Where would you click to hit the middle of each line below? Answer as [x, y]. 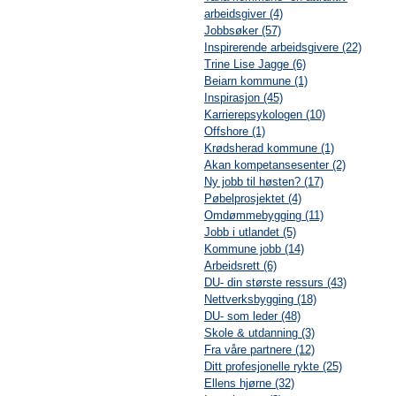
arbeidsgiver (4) [243, 14]
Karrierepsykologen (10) [264, 115]
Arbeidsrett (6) [240, 266]
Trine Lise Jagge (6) [255, 65]
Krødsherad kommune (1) [269, 148]
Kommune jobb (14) [254, 249]
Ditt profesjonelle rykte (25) [273, 367]
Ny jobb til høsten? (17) [263, 182]
